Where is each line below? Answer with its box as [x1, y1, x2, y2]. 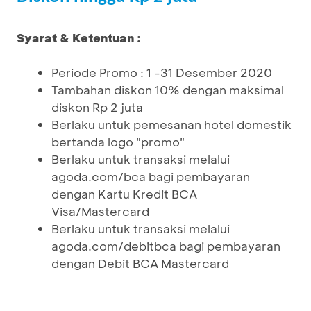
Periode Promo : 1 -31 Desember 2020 [51, 65, 272, 80]
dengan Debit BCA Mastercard [51, 255, 229, 271]
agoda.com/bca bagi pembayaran [51, 169, 250, 184]
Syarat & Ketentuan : [17, 30, 141, 45]
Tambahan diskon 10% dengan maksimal [51, 82, 284, 97]
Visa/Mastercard [51, 203, 149, 219]
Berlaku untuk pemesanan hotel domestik [51, 117, 292, 132]
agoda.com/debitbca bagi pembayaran [51, 238, 280, 253]
